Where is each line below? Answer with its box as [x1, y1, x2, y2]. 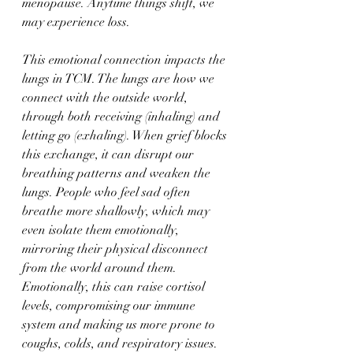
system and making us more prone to [22, 317, 218, 333]
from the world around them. [22, 260, 180, 276]
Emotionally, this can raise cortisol [22, 279, 208, 295]
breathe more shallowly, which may [22, 203, 213, 219]
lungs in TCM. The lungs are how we [22, 71, 217, 87]
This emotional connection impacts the [22, 52, 229, 68]
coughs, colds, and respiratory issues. [22, 336, 217, 351]
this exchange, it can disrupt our [22, 147, 197, 162]
